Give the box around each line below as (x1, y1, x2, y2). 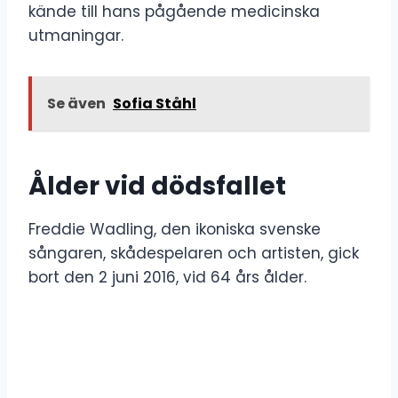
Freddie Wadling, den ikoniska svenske (28, 218, 321, 240)
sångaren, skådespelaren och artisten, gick (28, 242, 359, 264)
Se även (47, 92, 106, 114)
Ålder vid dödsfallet (28, 168, 286, 203)
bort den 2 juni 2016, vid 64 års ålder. (28, 266, 306, 288)
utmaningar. (28, 24, 123, 46)
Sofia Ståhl (113, 92, 196, 114)
